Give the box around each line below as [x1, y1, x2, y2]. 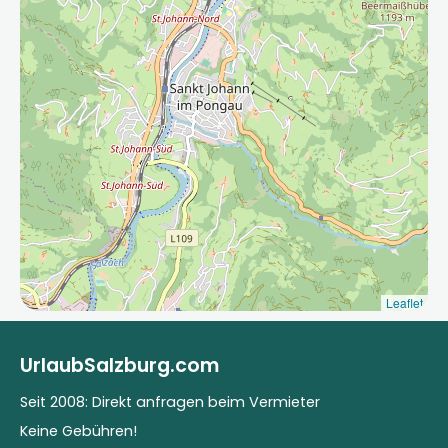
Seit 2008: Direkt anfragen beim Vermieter [20, 392, 320, 413]
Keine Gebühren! [20, 421, 137, 442]
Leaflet [386, 294, 423, 312]
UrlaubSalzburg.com [20, 352, 219, 380]
